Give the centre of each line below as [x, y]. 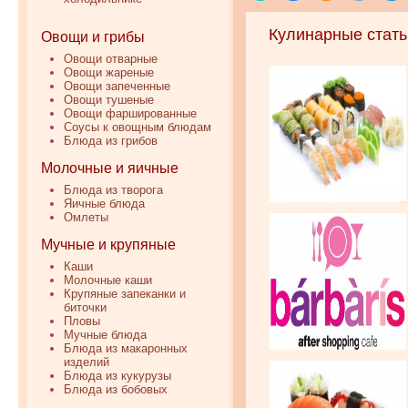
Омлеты [86, 217]
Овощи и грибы [93, 37]
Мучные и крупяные [108, 245]
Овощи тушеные [109, 100]
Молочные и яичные [110, 168]
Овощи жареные [109, 72]
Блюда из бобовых [116, 389]
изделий [87, 362]
